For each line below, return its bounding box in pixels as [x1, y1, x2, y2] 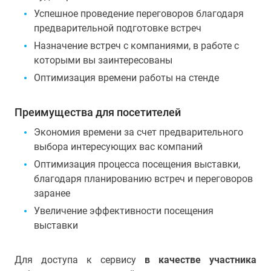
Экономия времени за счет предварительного [34, 126, 243, 138]
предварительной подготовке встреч [34, 22, 201, 34]
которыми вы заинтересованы [34, 54, 172, 66]
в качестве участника [145, 253, 256, 266]
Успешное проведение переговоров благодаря [34, 7, 244, 19]
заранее [34, 187, 70, 199]
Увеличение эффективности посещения [34, 204, 214, 217]
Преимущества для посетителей [15, 105, 181, 119]
